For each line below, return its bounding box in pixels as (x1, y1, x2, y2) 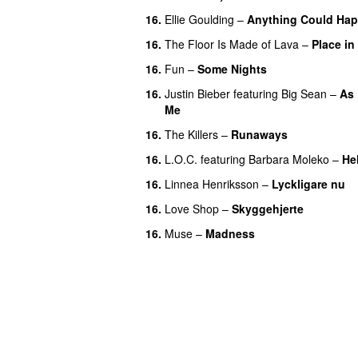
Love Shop (165, 200, 219, 217)
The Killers (165, 125, 218, 142)
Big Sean (281, 85, 327, 101)
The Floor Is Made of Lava (165, 35, 299, 52)
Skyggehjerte (232, 200, 304, 217)
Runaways (231, 125, 288, 142)
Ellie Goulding (165, 10, 234, 27)
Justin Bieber (165, 85, 230, 101)
